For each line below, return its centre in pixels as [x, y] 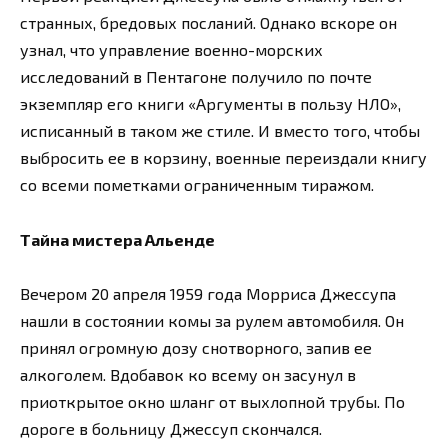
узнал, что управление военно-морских [171, 50]
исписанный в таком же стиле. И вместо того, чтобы [220, 131]
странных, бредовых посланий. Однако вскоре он [208, 23]
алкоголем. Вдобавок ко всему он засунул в [188, 374]
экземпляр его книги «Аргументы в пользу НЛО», [210, 104]
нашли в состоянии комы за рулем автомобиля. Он [212, 320]
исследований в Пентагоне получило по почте [196, 77]
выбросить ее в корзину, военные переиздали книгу [223, 158]
